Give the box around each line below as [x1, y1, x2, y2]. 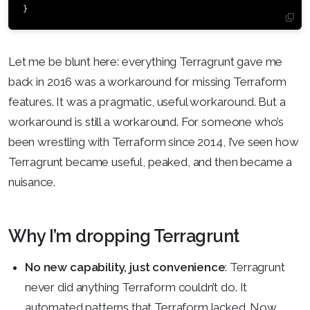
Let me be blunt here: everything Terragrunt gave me [8, 54, 283, 69]
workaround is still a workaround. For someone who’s [8, 114, 284, 129]
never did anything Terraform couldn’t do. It [25, 280, 248, 294]
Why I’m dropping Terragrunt [8, 225, 239, 246]
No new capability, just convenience [25, 259, 226, 274]
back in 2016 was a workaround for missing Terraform [8, 74, 287, 89]
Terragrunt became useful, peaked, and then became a [8, 154, 293, 169]
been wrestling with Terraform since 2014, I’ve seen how [8, 134, 299, 149]
